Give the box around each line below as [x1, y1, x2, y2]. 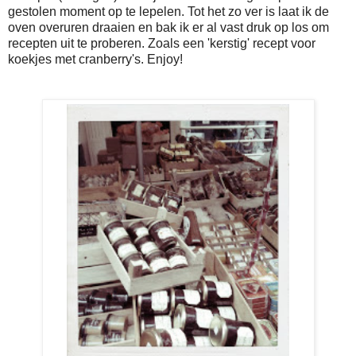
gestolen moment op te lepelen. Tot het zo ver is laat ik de [8, 5, 329, 19]
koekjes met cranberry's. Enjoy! [8, 52, 183, 67]
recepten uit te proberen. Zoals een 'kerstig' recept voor [8, 37, 315, 51]
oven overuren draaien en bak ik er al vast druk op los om [8, 21, 329, 35]
